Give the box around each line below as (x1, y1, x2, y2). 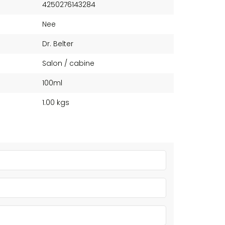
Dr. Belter (42, 39, 73, 49)
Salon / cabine (42, 58, 94, 68)
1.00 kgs (42, 97, 69, 107)
